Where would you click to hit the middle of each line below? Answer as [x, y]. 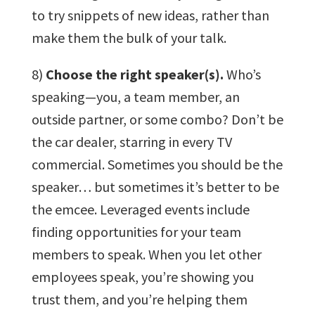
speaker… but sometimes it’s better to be [155, 186]
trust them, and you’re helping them [139, 299]
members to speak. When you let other [146, 254]
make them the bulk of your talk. [129, 37]
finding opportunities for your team [136, 231]
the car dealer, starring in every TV [131, 141]
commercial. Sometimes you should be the [157, 164]
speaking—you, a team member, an [135, 96]
